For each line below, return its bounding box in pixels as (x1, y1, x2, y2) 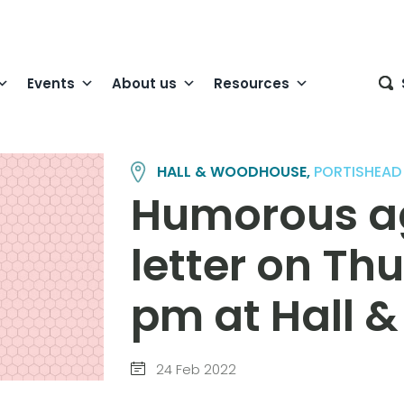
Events (27, 73, 75, 93)
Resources (214, 73, 289, 93)
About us (112, 73, 177, 93)
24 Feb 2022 (151, 360, 236, 380)
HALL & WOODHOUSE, (157, 161, 315, 183)
